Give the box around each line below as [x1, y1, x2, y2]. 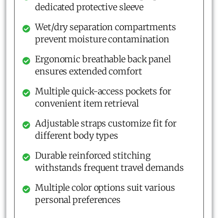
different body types [35, 129, 118, 141]
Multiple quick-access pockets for [35, 85, 171, 97]
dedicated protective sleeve [35, 1, 144, 13]
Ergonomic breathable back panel [35, 53, 171, 65]
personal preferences [35, 194, 121, 205]
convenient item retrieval [35, 97, 139, 109]
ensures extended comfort [35, 65, 142, 77]
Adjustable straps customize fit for [35, 117, 177, 129]
